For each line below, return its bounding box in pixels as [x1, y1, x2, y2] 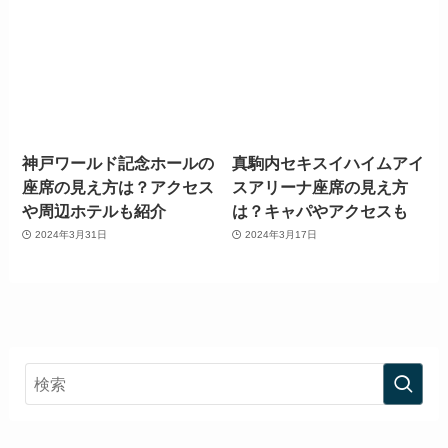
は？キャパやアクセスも [232, 201, 409, 220]
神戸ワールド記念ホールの [22, 153, 215, 172]
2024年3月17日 [244, 229, 317, 241]
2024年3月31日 [34, 229, 107, 241]
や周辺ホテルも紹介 [22, 201, 167, 220]
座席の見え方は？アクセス [22, 177, 215, 196]
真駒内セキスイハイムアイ [232, 153, 425, 172]
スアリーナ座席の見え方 [232, 177, 409, 196]
